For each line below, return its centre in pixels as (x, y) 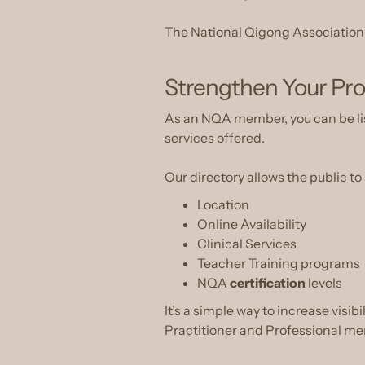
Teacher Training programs (279, 263)
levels (324, 283)
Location (223, 204)
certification (268, 283)
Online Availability (252, 224)
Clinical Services (247, 244)
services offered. (215, 138)
